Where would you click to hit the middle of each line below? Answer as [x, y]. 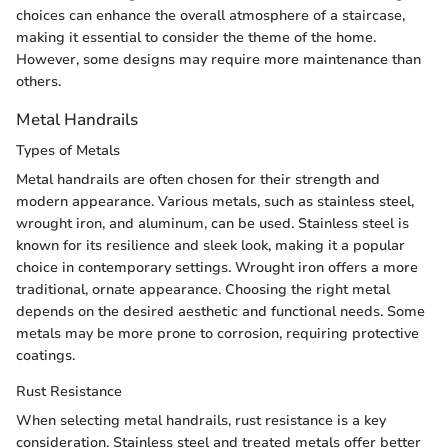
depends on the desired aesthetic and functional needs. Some [220, 311]
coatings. [45, 355]
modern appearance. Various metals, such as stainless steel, [215, 201]
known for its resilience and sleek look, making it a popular [210, 245]
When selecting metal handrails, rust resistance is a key [201, 420]
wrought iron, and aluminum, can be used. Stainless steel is [212, 223]
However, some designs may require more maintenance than [218, 59]
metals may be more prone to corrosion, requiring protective [217, 333]
